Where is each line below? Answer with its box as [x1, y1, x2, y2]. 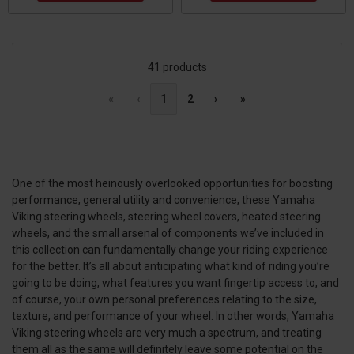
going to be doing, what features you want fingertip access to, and [12, 276, 339, 289]
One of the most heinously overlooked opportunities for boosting [12, 176, 333, 190]
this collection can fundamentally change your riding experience [12, 243, 328, 256]
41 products [147, 60, 207, 73]
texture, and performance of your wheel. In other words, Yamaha [12, 309, 334, 322]
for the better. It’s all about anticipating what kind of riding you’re [12, 259, 330, 273]
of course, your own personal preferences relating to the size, [12, 292, 317, 306]
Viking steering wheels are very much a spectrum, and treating [12, 326, 322, 339]
